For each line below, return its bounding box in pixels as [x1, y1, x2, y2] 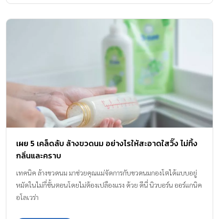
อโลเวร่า [16, 192, 39, 201]
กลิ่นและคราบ [16, 149, 61, 161]
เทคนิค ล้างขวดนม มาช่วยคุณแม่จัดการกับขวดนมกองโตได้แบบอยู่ [16, 168, 197, 177]
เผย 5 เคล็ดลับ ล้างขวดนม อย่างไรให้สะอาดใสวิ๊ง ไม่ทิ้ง [16, 137, 197, 149]
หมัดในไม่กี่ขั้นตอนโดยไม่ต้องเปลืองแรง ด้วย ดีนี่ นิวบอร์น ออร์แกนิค [16, 180, 202, 189]
